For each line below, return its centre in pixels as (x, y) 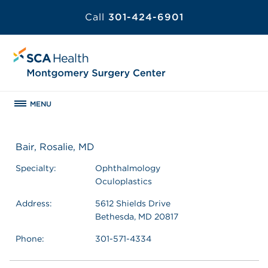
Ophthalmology (128, 168)
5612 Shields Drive (133, 203)
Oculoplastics (124, 181)
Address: (34, 203)
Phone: (30, 238)
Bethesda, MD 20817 (137, 216)
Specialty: (36, 168)
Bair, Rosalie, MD (55, 147)
